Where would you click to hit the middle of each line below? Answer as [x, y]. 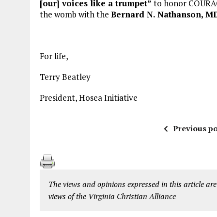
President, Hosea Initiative [89, 98]
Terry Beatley [65, 77]
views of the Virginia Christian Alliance [112, 196]
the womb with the [75, 15]
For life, [54, 56]
